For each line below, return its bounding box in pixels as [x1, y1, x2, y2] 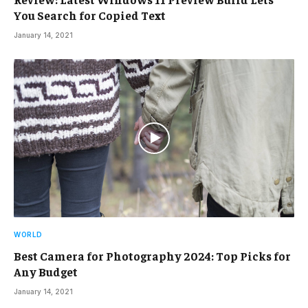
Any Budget [14, 263, 78, 279]
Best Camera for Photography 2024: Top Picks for [14, 247, 291, 263]
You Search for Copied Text [14, 8, 166, 23]
